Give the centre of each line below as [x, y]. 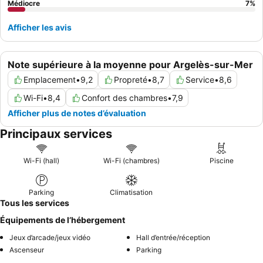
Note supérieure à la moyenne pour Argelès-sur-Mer [130, 65]
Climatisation [131, 193]
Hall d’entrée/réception [173, 238]
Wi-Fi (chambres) [131, 161]
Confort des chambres [124, 98]
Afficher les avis [40, 28]
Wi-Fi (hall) [42, 161]
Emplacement [50, 80]
